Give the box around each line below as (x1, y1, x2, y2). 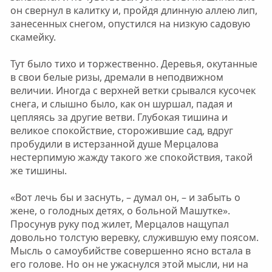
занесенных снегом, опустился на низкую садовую (10, 17, 250, 30)
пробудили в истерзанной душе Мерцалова (10, 137, 219, 151)
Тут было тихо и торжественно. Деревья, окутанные (10, 57, 257, 70)
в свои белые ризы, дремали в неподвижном (10, 70, 223, 84)
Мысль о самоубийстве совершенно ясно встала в (10, 244, 251, 257)
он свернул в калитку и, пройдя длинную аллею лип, (10, 4, 257, 17)
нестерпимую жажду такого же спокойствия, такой (10, 151, 253, 164)
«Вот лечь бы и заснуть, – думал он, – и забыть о (10, 191, 240, 204)
